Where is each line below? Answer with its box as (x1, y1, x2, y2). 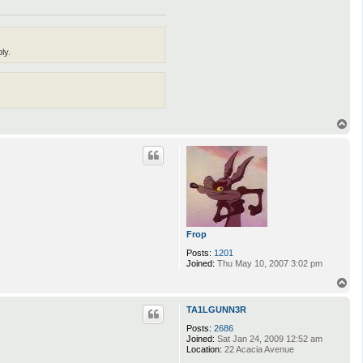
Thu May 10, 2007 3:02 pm (215, 258, 322, 268)
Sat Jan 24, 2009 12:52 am (215, 333, 322, 344)
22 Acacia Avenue (222, 344, 294, 354)
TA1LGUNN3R (186, 304, 246, 314)
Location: (186, 344, 222, 354)
